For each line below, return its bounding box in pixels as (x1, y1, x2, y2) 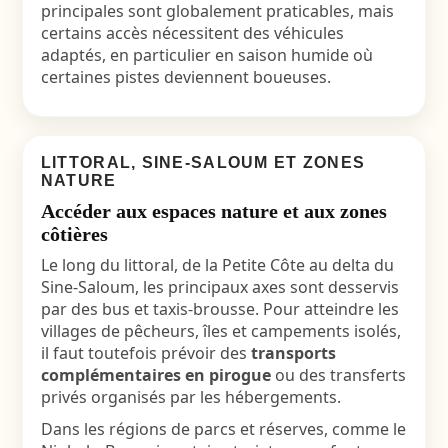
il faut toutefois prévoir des (40, 342, 251, 364)
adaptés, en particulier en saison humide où (40, 44, 373, 66)
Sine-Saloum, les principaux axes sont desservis (40, 276, 399, 298)
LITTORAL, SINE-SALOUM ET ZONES (40, 154, 366, 171)
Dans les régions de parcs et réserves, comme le (40, 418, 406, 440)
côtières (40, 223, 108, 245)
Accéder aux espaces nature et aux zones (40, 200, 387, 222)
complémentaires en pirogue (40, 364, 271, 386)
